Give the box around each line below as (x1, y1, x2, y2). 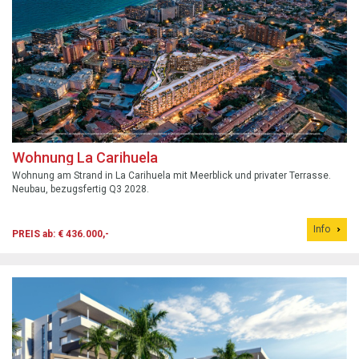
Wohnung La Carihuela (12, 149, 158, 167)
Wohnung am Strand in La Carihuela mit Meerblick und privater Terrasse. (12, 170, 331, 182)
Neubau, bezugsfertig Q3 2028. (12, 184, 149, 196)
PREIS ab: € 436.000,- (12, 228, 109, 240)
